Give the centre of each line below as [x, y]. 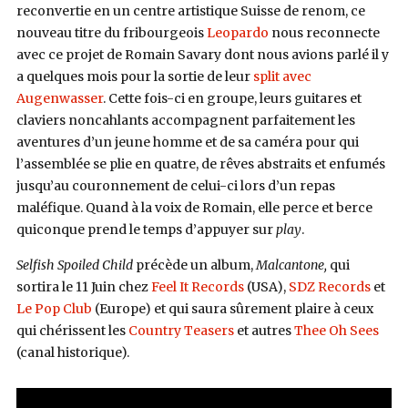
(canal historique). [72, 352]
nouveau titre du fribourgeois [111, 32]
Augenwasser [59, 98]
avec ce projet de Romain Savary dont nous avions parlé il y [202, 54]
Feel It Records [197, 286]
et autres [264, 330]
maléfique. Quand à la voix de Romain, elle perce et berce [194, 207]
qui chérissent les [72, 330]
